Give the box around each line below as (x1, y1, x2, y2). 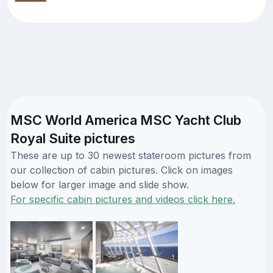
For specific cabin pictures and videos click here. (10, 193, 235, 205)
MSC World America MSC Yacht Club (10, 112, 241, 128)
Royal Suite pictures (10, 130, 135, 146)
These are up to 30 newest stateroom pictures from (10, 149, 251, 161)
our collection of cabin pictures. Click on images (10, 163, 233, 176)
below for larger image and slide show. (10, 178, 189, 191)
